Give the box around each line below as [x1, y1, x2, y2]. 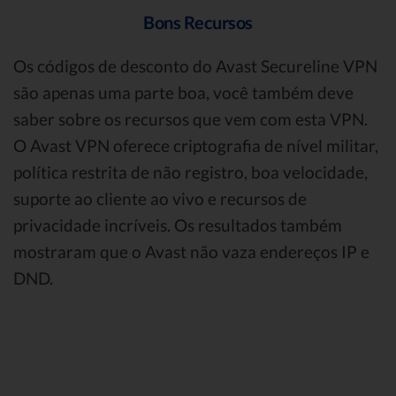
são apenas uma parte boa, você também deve [13, 81, 354, 103]
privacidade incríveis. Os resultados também [13, 214, 342, 235]
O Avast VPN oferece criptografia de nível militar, [13, 134, 378, 156]
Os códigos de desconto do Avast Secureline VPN [13, 55, 377, 76]
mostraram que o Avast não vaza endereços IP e [13, 240, 369, 262]
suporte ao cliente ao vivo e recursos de [13, 187, 307, 209]
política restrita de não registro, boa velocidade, [13, 161, 368, 182]
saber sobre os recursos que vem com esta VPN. [13, 108, 368, 129]
